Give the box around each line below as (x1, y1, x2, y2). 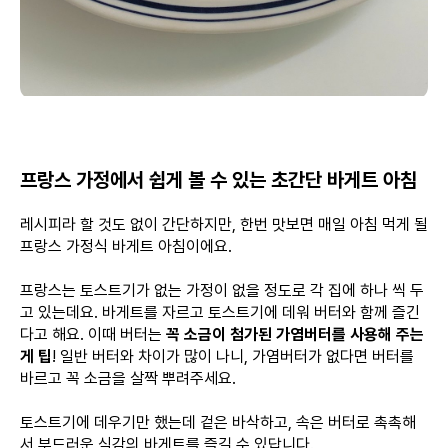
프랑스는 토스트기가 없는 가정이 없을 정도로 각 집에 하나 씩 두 (20, 281, 424, 300)
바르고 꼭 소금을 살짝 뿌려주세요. (20, 369, 236, 388)
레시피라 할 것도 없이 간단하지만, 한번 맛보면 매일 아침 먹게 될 (20, 215, 428, 234)
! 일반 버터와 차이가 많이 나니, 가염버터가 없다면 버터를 (52, 347, 414, 366)
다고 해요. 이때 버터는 (20, 325, 166, 344)
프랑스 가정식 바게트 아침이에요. (20, 237, 232, 256)
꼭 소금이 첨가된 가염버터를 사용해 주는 (166, 325, 424, 344)
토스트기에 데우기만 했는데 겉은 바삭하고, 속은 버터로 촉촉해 (20, 413, 416, 432)
